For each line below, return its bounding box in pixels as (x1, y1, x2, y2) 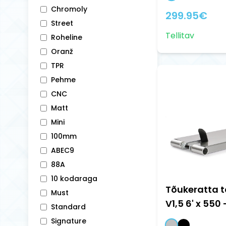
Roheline (51, 32, 82, 42)
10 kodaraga (51, 174, 97, 184)
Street (51, 18, 73, 28)
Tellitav (165, 29, 194, 41)
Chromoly (51, 4, 87, 14)
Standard (51, 202, 86, 212)
